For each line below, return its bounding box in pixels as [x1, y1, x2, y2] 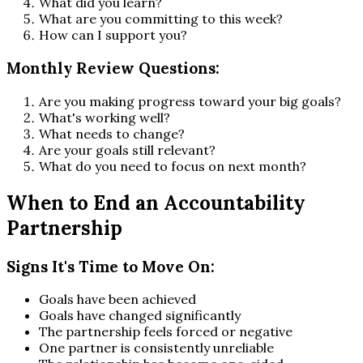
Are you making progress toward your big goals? [39, 92, 341, 109]
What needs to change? [39, 125, 185, 142]
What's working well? [39, 109, 170, 126]
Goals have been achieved [39, 291, 196, 308]
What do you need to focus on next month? [39, 157, 306, 174]
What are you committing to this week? [39, 11, 283, 28]
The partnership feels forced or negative [39, 323, 293, 340]
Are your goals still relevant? [39, 141, 216, 158]
